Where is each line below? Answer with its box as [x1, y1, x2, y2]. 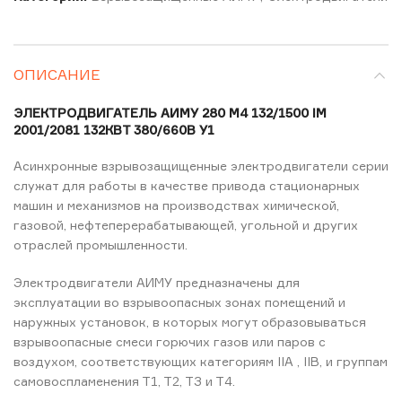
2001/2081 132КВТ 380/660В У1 [13, 122, 214, 137]
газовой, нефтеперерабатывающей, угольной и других [13, 217, 358, 232]
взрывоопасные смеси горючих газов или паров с [13, 334, 326, 349]
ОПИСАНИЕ [13, 66, 100, 83]
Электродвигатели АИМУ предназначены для [13, 275, 300, 290]
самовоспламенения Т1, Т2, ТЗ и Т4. [13, 373, 235, 389]
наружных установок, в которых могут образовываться [13, 314, 366, 329]
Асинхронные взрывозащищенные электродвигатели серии [13, 158, 389, 173]
